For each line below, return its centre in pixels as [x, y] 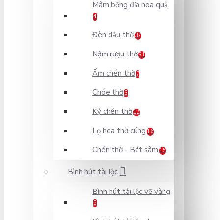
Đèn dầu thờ [113, 35]
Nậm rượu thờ [115, 54]
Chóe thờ [108, 92]
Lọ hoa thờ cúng [119, 131]
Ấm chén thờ [114, 73]
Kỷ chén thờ [112, 111]
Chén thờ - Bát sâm [125, 150]
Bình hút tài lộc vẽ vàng [131, 192]
